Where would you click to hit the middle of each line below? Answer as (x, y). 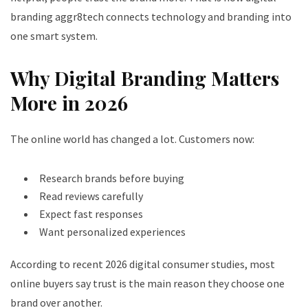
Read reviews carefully (91, 196)
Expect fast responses (91, 213)
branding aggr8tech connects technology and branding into (151, 16)
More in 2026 (69, 102)
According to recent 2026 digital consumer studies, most (143, 264)
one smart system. (54, 35)
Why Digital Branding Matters (145, 78)
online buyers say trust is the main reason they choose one (147, 283)
